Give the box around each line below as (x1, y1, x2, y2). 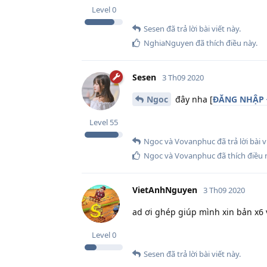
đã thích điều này (194, 37, 256, 48)
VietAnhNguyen (132, 184, 197, 195)
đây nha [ (173, 93, 213, 105)
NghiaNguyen (144, 37, 194, 48)
